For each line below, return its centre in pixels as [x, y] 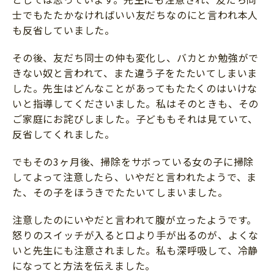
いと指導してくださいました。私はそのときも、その [136, 104]
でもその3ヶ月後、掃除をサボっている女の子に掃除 [133, 162]
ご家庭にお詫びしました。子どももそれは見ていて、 [135, 119]
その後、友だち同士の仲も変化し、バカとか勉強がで [136, 58]
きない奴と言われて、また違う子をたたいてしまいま [135, 73]
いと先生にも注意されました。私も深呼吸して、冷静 [135, 250]
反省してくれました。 [64, 134]
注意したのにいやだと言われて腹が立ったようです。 [135, 220]
